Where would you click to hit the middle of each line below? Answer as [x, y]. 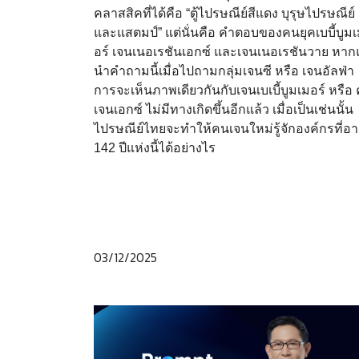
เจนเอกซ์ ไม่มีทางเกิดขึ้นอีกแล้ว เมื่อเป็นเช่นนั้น [224, 109]
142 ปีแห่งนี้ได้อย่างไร [155, 147]
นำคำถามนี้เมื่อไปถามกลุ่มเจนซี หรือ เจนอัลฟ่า [224, 71]
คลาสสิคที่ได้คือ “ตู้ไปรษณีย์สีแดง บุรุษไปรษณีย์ [224, 13]
